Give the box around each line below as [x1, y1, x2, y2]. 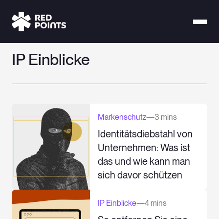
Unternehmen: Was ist [98, 142, 190, 153]
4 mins [145, 198, 167, 208]
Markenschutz [98, 112, 146, 122]
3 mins [154, 112, 177, 122]
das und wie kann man [98, 155, 190, 167]
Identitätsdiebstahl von [98, 128, 193, 140]
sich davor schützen [98, 169, 182, 181]
